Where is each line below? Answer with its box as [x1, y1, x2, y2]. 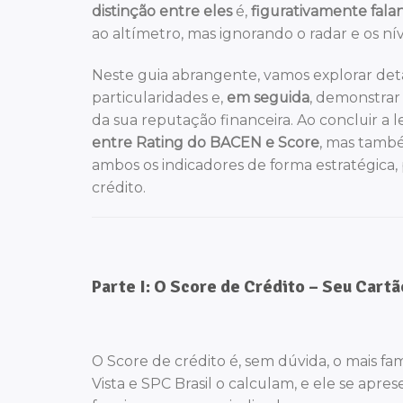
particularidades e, [92, 88, 227, 106]
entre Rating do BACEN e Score [92, 133, 319, 151]
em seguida [227, 88, 309, 106]
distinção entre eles [92, 2, 232, 20]
